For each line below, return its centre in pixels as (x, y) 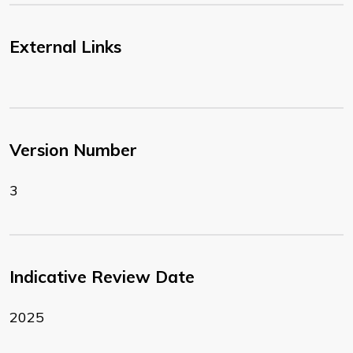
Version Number (73, 150)
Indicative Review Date (102, 277)
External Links (65, 47)
